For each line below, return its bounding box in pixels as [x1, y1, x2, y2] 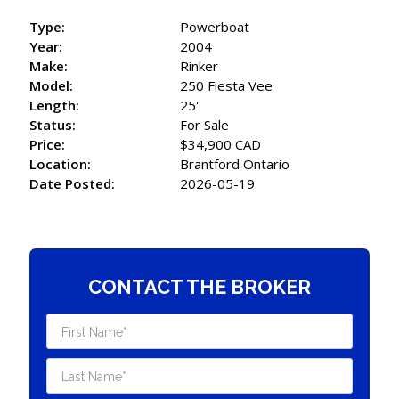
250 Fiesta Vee [180, 76, 273, 94]
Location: [29, 154, 92, 173]
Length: [29, 95, 80, 114]
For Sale [180, 115, 230, 134]
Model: [29, 76, 74, 94]
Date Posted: [29, 174, 116, 192]
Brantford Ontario [180, 154, 290, 173]
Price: [29, 134, 66, 153]
